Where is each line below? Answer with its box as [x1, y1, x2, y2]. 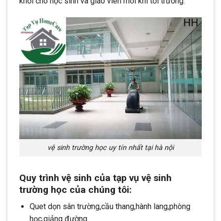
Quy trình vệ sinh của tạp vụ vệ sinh [19, 172, 172, 184]
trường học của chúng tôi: [19, 184, 132, 195]
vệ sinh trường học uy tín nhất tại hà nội [47, 144, 174, 152]
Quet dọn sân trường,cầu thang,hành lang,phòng [29, 202, 190, 212]
